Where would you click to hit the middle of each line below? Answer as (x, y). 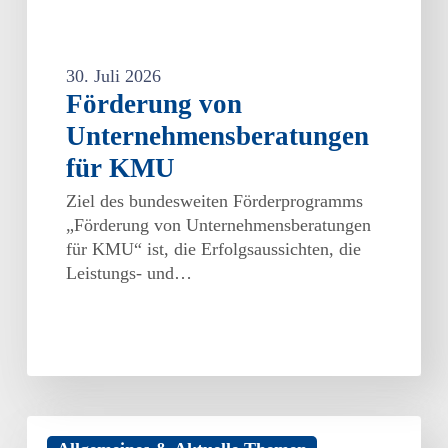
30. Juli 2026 (114, 75)
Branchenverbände (101, 427)
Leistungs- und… (129, 272)
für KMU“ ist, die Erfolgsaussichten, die (214, 248)
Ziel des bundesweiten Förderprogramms (215, 200)
